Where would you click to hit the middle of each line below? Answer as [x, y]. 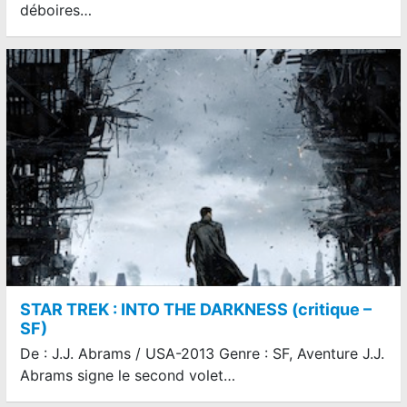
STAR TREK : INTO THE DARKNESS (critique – [196, 309]
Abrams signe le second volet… [128, 375]
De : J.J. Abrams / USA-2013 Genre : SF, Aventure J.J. [202, 353]
